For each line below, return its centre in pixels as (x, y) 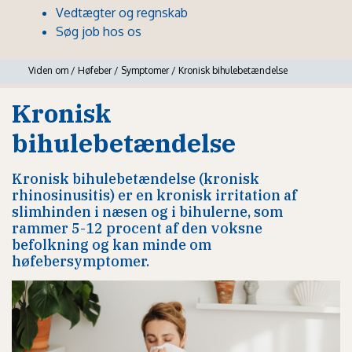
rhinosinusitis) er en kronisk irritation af (154, 196)
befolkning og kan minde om (112, 245)
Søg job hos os (99, 31)
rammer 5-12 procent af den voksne (137, 229)
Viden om (48, 70)
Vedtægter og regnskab (122, 12)
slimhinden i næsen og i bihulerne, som (147, 212)
